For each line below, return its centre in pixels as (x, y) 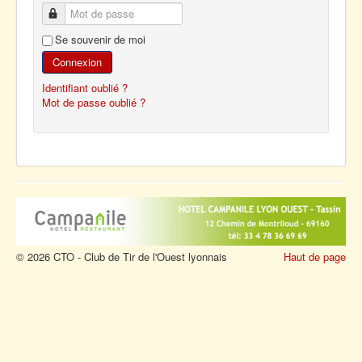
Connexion (77, 62)
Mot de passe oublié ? (94, 102)
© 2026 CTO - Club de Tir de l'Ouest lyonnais (122, 257)
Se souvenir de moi (100, 39)
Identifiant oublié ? (85, 88)
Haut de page (315, 257)
